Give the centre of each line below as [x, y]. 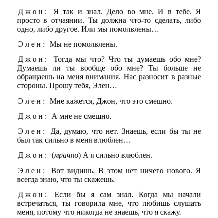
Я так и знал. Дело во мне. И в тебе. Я [125, 11]
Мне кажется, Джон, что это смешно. [110, 101]
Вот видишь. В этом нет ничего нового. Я [124, 170]
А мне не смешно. [80, 116]
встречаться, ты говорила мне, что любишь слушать [109, 203]
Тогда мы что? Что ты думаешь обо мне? [125, 59]
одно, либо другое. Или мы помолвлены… [88, 29]
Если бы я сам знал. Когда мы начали [125, 195]
